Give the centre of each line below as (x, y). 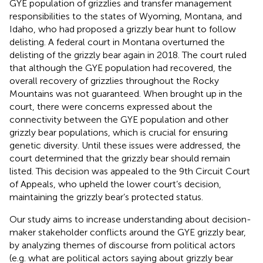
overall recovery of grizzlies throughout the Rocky (114, 80)
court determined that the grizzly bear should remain (120, 158)
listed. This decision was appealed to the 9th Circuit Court (130, 171)
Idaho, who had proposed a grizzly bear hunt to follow (123, 29)
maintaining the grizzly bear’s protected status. (106, 197)
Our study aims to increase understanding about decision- (130, 219)
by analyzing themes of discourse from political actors (122, 245)
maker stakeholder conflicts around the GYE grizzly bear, (128, 232)
